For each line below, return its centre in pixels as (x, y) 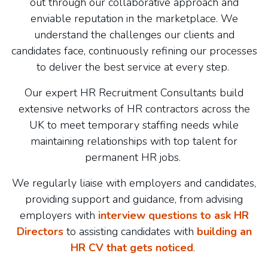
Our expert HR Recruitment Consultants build (134, 93)
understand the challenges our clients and (134, 35)
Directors (40, 232)
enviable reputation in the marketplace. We (134, 19)
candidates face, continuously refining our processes (134, 51)
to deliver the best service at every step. (134, 67)
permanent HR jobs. (134, 157)
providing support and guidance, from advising (134, 199)
